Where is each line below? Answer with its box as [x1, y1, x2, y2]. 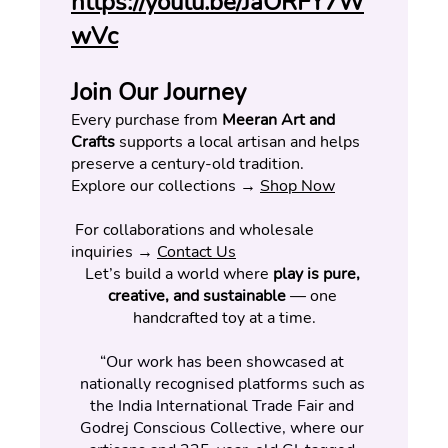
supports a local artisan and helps [115, 130, 360, 153]
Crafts [71, 130, 115, 153]
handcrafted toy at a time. [132, 306, 316, 329]
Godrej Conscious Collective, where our [80, 416, 364, 439]
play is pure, [272, 262, 360, 285]
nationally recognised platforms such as [79, 372, 365, 395]
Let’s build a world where [84, 262, 273, 285]
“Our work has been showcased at [100, 350, 344, 373]
